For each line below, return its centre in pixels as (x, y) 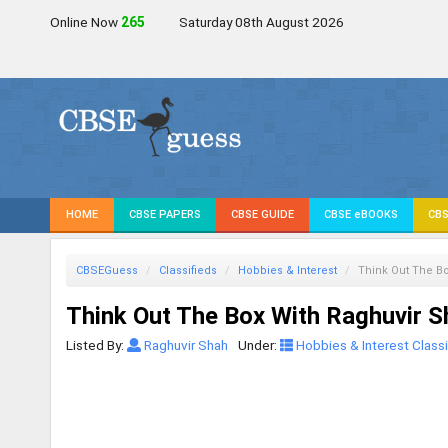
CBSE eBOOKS (361, 214)
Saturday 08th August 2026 (261, 22)
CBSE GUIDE (262, 214)
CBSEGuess (107, 270)
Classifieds (188, 270)
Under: (258, 345)
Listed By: (96, 345)
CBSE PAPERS (165, 214)
